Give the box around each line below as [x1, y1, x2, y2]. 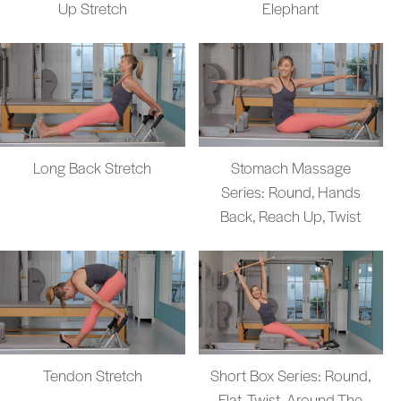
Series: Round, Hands [220, 181, 361, 203]
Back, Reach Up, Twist [220, 205, 362, 227]
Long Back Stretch [33, 157, 152, 179]
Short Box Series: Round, [209, 364, 371, 387]
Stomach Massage [230, 157, 351, 179]
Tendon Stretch [42, 364, 142, 387]
